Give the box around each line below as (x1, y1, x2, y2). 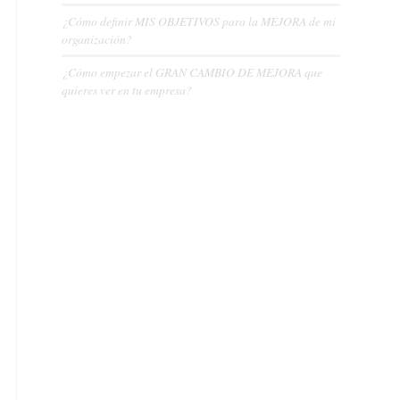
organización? (62, 30, 132, 47)
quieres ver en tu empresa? (62, 81, 192, 98)
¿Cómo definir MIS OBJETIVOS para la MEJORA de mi (62, 12, 336, 29)
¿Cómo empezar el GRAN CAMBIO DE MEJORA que (62, 63, 322, 80)
